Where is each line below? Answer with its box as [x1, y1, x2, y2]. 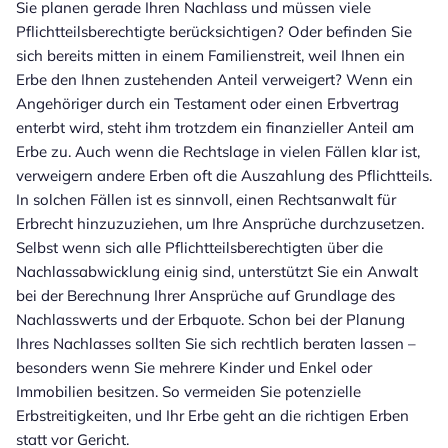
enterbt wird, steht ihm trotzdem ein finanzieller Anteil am [16, 117, 414, 137]
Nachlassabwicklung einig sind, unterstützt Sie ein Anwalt [16, 261, 418, 281]
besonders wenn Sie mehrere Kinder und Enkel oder [16, 357, 372, 377]
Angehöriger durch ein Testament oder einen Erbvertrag [16, 93, 399, 113]
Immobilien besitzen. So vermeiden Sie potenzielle [16, 381, 361, 401]
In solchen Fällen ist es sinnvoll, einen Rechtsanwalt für [16, 189, 396, 209]
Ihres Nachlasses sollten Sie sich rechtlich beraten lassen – [16, 333, 416, 353]
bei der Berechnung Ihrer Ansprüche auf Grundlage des [16, 285, 395, 305]
